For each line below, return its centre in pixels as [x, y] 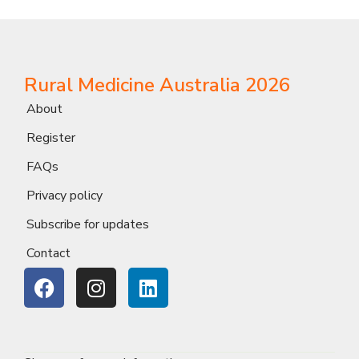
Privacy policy [65, 196]
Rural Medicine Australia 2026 [157, 85]
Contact [48, 254]
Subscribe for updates [88, 225]
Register [51, 138]
